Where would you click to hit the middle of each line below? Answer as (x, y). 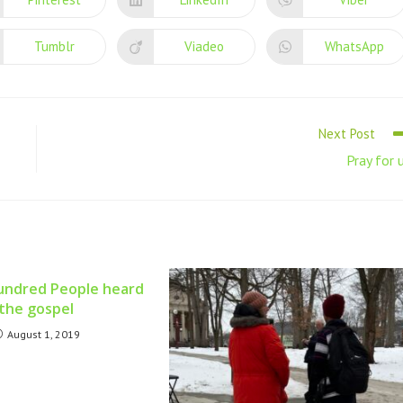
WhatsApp (354, 47)
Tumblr (54, 47)
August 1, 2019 (44, 334)
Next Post (347, 133)
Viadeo (205, 47)
